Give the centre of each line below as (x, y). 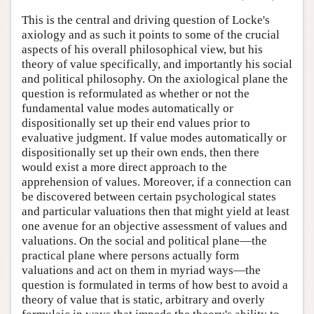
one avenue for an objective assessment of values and (155, 226)
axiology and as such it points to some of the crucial (151, 35)
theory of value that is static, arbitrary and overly (143, 300)
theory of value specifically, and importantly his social (157, 64)
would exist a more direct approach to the (124, 168)
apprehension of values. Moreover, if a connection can (157, 182)
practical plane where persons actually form (130, 256)
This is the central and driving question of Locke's (146, 20)
